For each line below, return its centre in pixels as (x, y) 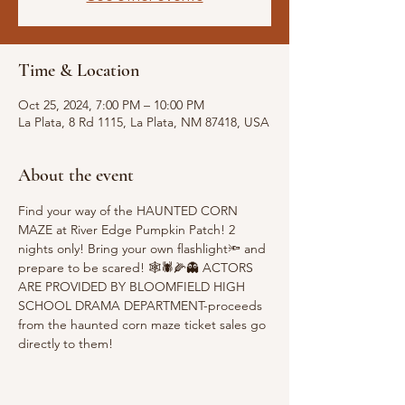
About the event (76, 175)
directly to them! (66, 344)
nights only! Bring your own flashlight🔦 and (144, 249)
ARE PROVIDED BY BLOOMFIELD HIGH (133, 287)
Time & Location (79, 71)
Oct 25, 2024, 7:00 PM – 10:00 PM (111, 105)
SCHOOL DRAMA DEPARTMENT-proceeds (142, 306)
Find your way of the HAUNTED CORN (130, 211)
